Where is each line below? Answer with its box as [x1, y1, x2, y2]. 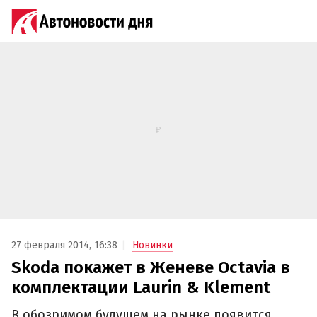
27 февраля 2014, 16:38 [11, 239, 117, 252]
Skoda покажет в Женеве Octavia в [11, 258, 290, 278]
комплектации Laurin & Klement [11, 277, 270, 298]
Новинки [132, 239, 173, 252]
